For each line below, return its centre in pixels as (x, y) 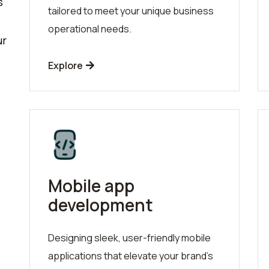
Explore (66, 65)
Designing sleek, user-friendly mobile (129, 237)
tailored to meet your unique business (131, 11)
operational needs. (90, 29)
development (101, 204)
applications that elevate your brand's (131, 255)
